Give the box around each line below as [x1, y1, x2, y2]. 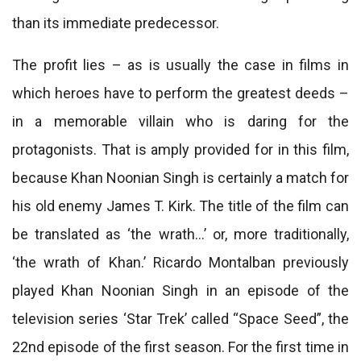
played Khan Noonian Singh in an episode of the [12, 282, 349, 299]
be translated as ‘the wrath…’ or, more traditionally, [12, 226, 349, 243]
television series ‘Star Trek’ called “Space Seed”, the [12, 310, 349, 327]
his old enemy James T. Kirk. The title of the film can [12, 197, 349, 214]
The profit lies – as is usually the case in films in [12, 56, 349, 73]
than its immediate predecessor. [12, 15, 219, 31]
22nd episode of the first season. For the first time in [12, 338, 349, 355]
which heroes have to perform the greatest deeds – [12, 85, 349, 102]
